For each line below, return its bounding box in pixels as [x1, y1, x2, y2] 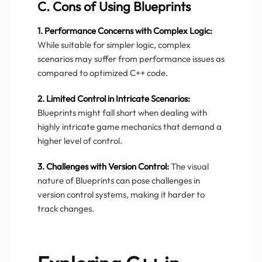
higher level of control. [37, 135, 122, 146]
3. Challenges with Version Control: [37, 160, 169, 172]
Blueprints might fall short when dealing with [37, 106, 207, 118]
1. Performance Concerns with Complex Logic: [37, 25, 212, 36]
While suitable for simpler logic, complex [37, 39, 191, 50]
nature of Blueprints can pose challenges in [37, 174, 200, 186]
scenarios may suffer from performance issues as [37, 53, 225, 64]
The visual [169, 160, 209, 172]
